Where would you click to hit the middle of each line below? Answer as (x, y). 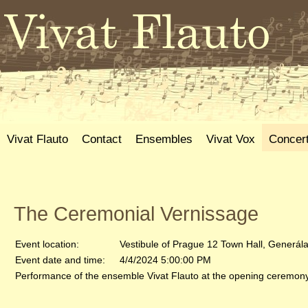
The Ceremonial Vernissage (136, 214)
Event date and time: (60, 260)
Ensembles (164, 139)
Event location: (47, 244)
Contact (102, 139)
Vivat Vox (231, 139)
